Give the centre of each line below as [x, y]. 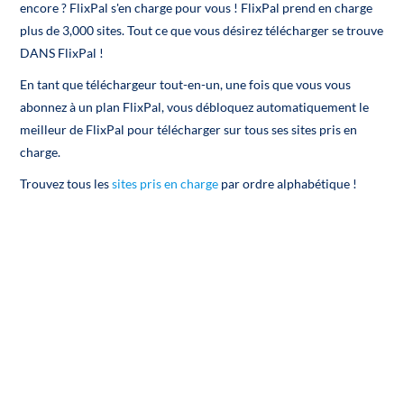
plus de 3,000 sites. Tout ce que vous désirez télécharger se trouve [202, 31]
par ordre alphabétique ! [288, 184]
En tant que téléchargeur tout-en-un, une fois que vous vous [186, 85]
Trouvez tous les [66, 184]
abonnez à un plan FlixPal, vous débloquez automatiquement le [195, 107]
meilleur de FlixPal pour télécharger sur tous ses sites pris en [189, 130]
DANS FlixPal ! [62, 53]
